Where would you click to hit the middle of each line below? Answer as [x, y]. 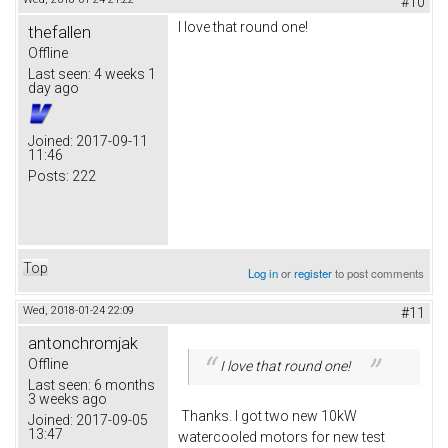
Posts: [48, 176]
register [313, 273]
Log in [263, 273]
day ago [53, 88]
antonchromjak [83, 343]
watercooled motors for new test [281, 436]
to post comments [378, 273]
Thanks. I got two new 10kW [267, 415]
